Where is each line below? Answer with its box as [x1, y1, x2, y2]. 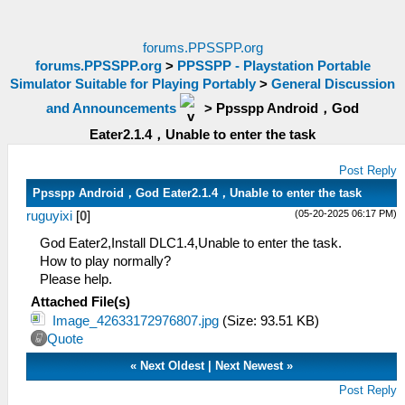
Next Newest [215, 359, 284, 372]
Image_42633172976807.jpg [52, 314, 219, 328]
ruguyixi [26, 209, 72, 223]
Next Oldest [140, 359, 205, 372]
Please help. [40, 272, 112, 287]
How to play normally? [40, 254, 171, 268]
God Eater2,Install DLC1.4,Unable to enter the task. [40, 236, 342, 250]
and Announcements [46, 100, 176, 116]
